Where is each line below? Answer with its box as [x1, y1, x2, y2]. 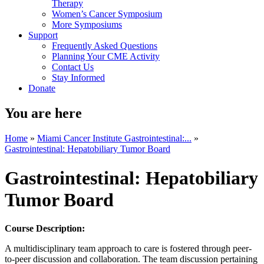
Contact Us [52, 62, 94, 72]
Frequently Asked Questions [52, 41, 157, 51]
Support [28, 30, 58, 41]
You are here [5, 105, 82, 121]
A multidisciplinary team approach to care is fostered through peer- [5, 243, 252, 253]
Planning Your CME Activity [52, 51, 160, 62]
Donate [28, 83, 55, 94]
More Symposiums [52, 19, 122, 30]
